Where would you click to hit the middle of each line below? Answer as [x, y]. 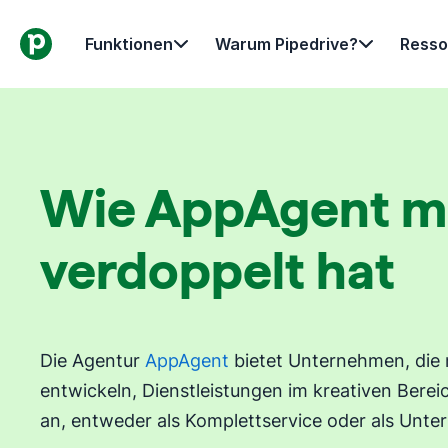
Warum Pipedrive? [286, 43]
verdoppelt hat [217, 270]
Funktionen [129, 43]
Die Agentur [92, 360]
